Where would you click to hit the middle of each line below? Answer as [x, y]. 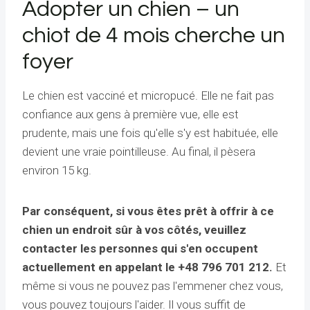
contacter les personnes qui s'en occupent [140, 249]
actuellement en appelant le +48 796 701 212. [147, 267]
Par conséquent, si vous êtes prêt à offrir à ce [148, 211]
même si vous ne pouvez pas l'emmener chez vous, [153, 286]
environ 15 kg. [57, 171]
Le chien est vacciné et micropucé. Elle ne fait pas [148, 96]
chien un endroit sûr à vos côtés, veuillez [134, 230]
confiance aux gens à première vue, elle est [130, 115]
